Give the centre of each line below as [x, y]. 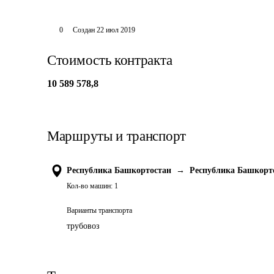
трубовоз [83, 226]
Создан [83, 30]
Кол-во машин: [90, 186]
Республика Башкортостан [119, 170]
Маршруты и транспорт [117, 136]
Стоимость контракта [110, 60]
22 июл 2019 [116, 30]
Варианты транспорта [99, 210]
